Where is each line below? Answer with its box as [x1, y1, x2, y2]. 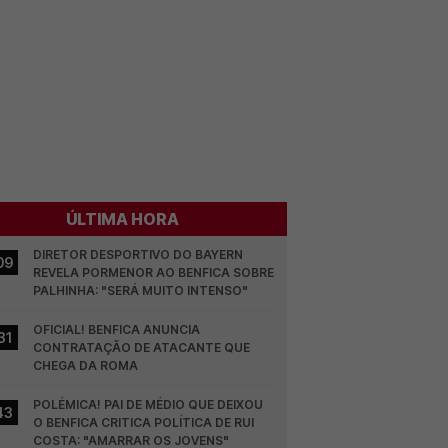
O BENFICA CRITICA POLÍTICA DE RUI [33, 415, 255, 430]
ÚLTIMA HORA [66, 209, 180, 229]
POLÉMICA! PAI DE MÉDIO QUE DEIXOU [33, 397, 264, 412]
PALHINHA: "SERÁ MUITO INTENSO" [33, 283, 249, 298]
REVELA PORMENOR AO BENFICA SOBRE [33, 265, 275, 280]
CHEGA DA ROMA [33, 358, 139, 373]
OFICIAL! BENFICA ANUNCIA [33, 322, 201, 337]
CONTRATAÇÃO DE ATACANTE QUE [33, 340, 251, 355]
